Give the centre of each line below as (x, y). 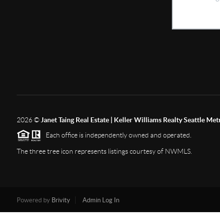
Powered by (34, 200)
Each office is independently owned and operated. (116, 135)
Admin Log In (101, 200)
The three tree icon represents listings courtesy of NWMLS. (104, 151)
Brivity (61, 200)
